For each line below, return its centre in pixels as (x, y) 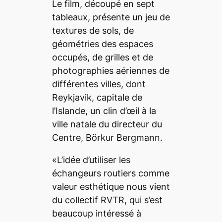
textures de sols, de (93, 30)
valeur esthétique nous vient (111, 186)
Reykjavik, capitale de (97, 97)
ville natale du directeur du (107, 124)
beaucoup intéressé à (96, 213)
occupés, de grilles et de (102, 57)
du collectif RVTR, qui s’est (107, 200)
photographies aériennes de (111, 70)
